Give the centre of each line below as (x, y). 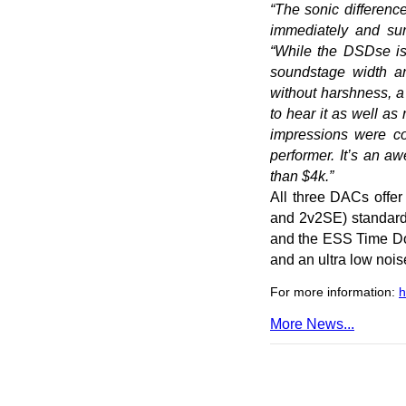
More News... (312, 324)
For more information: (334, 292)
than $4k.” (302, 176)
